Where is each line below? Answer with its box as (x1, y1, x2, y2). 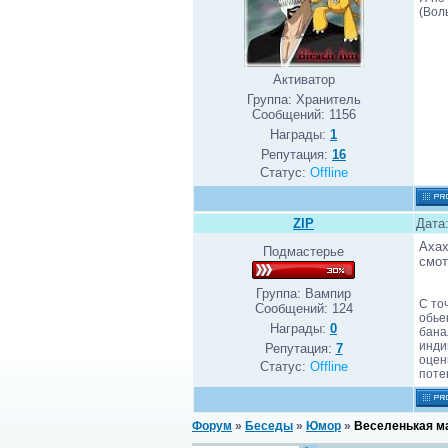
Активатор (272, 72, 335, 87)
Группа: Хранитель (246, 92, 361, 107)
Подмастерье (263, 244, 344, 259)
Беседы (245, 419, 293, 433)
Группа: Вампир (256, 286, 351, 301)
